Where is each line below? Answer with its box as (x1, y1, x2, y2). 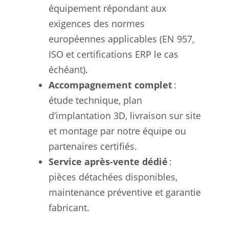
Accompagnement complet (49, 78, 172, 91)
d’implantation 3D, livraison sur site (49, 109, 201, 122)
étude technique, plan (49, 94, 142, 106)
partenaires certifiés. (49, 140, 137, 152)
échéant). (49, 63, 88, 76)
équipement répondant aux (49, 2, 166, 14)
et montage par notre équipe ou (49, 124, 186, 137)
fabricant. (49, 201, 89, 214)
